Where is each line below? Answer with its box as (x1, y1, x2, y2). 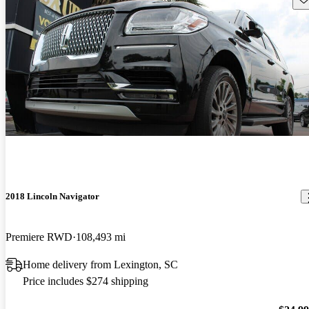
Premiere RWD (6, 231, 72, 243)
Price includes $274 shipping (23, 275, 148, 288)
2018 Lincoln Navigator (6, 191, 99, 202)
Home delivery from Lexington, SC (23, 259, 178, 271)
